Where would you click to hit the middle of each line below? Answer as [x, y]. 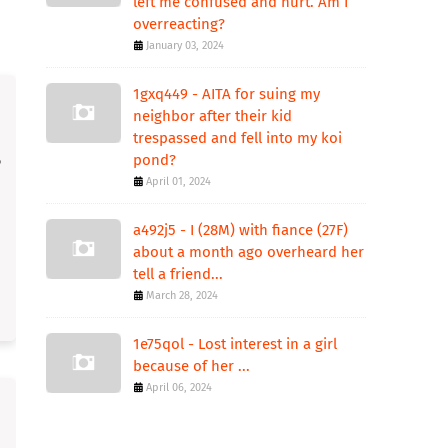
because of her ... [191, 366]
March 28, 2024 [182, 295]
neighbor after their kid [212, 116]
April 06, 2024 [179, 387]
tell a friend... [178, 274]
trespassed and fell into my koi [237, 138]
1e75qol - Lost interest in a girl [235, 344]
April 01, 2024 [178, 181]
